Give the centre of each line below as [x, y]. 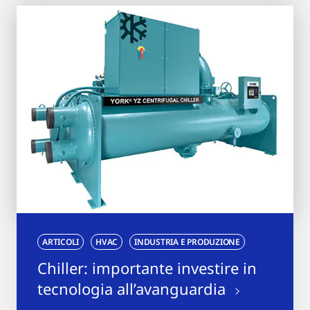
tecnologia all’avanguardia [134, 288]
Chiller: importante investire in [147, 267]
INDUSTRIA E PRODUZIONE [187, 241]
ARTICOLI [61, 241]
